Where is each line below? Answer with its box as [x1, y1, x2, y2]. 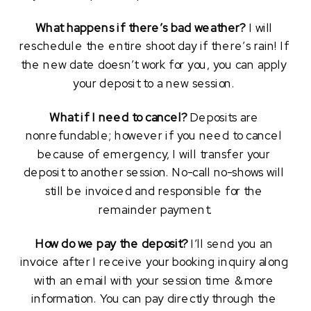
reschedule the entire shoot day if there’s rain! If [19, 39, 289, 55]
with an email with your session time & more [34, 273, 274, 289]
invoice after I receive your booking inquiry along [19, 255, 288, 271]
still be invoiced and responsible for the [45, 183, 263, 200]
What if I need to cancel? [49, 110, 187, 126]
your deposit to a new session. [73, 76, 238, 92]
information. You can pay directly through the [31, 292, 277, 308]
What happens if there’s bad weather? [35, 20, 246, 37]
